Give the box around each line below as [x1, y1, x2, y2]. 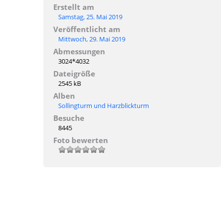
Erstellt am [53, 1, 94, 12]
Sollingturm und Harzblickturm [58, 101, 149, 110]
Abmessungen [53, 46, 105, 56]
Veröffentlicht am [53, 24, 120, 34]
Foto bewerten [53, 135, 108, 145]
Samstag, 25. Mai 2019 [58, 12, 122, 21]
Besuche [53, 112, 84, 123]
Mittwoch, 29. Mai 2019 [58, 34, 125, 43]
